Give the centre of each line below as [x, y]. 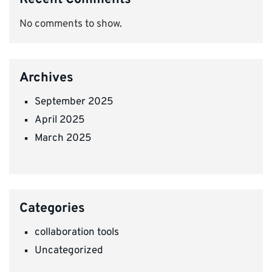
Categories [52, 209]
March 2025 [63, 138]
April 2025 [60, 120]
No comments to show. [71, 25]
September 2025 [74, 102]
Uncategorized [69, 251]
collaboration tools [77, 233]
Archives [46, 78]
